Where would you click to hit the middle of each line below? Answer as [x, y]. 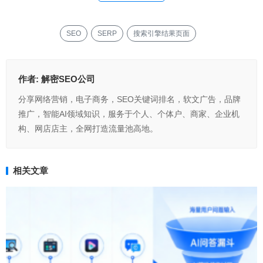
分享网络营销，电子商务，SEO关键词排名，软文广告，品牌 [129, 99]
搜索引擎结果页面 [161, 33]
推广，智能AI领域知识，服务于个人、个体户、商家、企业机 [129, 114]
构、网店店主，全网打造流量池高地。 [88, 129]
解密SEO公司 [68, 79]
